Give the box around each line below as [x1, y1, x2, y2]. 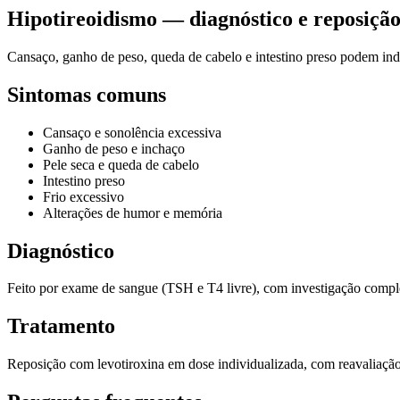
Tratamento [7, 314, 115, 338]
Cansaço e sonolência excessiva [43, 124, 221, 140]
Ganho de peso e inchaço [43, 140, 185, 156]
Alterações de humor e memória [43, 204, 222, 221]
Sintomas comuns [7, 82, 166, 106]
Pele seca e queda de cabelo [43, 156, 199, 172]
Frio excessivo [43, 188, 124, 204]
